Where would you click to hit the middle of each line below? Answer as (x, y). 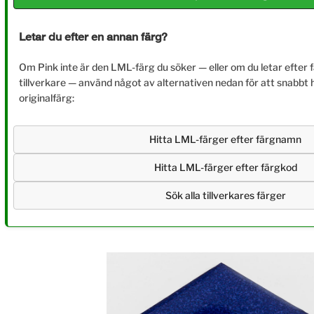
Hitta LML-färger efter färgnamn (225, 139)
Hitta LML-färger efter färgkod (225, 167)
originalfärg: (47, 98)
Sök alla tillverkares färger (225, 195)
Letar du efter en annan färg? (93, 37)
